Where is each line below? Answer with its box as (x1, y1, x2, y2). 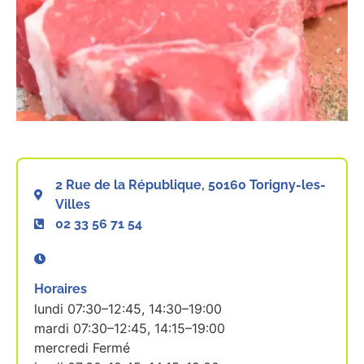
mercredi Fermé (34, 339, 130, 356)
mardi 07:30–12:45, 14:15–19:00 (34, 319, 225, 336)
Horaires (34, 280, 87, 297)
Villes (55, 196, 90, 212)
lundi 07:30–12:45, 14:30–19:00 (34, 300, 222, 317)
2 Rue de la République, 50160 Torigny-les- (55, 176, 326, 193)
